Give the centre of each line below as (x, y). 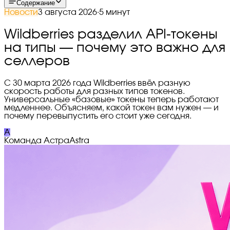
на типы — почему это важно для (115, 48)
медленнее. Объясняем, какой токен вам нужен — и (111, 108)
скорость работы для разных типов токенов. (94, 92)
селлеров (37, 61)
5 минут (114, 13)
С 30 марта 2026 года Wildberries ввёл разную (97, 83)
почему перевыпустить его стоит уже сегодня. (98, 116)
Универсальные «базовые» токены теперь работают (111, 100)
